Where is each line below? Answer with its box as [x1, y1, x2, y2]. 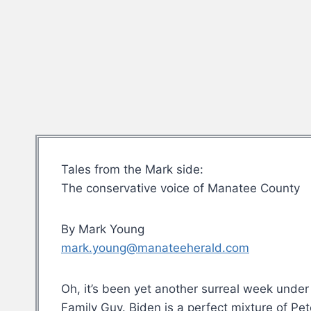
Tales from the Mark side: [61, 162, 203, 177]
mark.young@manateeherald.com [61, 241, 249, 255]
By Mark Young [61, 222, 144, 237]
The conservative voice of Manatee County [61, 181, 300, 196]
